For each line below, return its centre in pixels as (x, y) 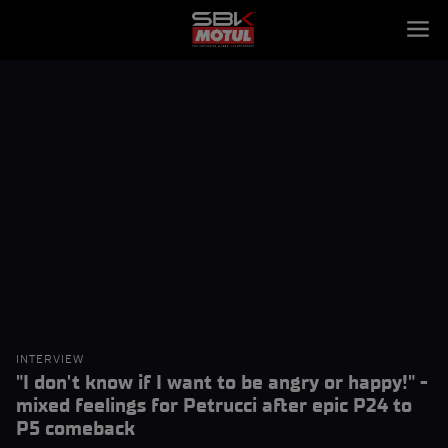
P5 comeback (75, 428)
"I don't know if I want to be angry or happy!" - (222, 382)
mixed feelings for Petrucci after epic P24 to (214, 405)
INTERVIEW (50, 359)
